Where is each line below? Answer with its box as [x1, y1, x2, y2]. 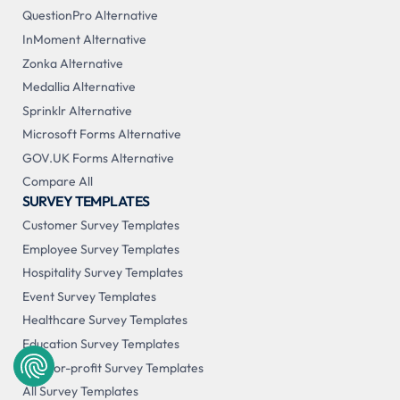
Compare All [21, 173, 93, 190]
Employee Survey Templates [21, 240, 179, 257]
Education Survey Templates [21, 336, 179, 353]
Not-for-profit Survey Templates [21, 359, 204, 376]
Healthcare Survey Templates [21, 312, 187, 329]
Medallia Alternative [21, 79, 136, 96]
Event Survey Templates [21, 287, 156, 304]
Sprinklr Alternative [21, 102, 132, 119]
